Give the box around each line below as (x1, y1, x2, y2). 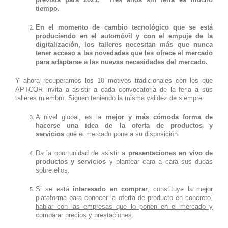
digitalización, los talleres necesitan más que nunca (36, 40, 213, 48)
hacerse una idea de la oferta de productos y (36, 121, 213, 129)
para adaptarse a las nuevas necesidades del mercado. (36, 58, 208, 66)
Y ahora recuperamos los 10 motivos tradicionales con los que (15, 76, 213, 84)
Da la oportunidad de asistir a (36, 149, 128, 157)
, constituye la (147, 185, 196, 193)
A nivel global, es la (36, 112, 106, 121)
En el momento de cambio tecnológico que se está (36, 23, 213, 31)
